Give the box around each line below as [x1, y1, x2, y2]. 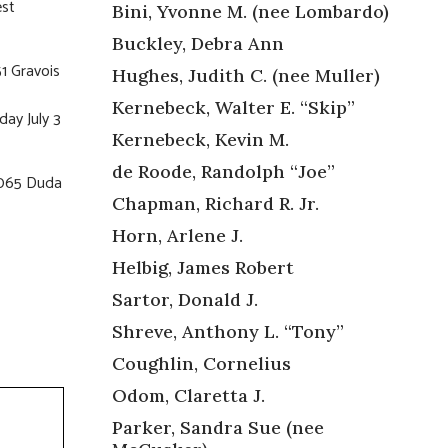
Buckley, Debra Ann [112, 31, 284, 55]
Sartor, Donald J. [112, 287, 258, 311]
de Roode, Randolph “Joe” [112, 159, 335, 183]
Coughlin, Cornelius [112, 351, 291, 375]
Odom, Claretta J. [112, 383, 265, 407]
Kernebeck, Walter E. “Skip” [112, 95, 355, 119]
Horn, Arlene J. [112, 223, 243, 247]
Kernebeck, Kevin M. [112, 127, 289, 151]
